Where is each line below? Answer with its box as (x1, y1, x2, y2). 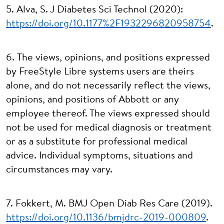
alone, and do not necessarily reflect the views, (6, 81, 210, 91)
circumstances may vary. (6, 165, 112, 175)
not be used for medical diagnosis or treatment (6, 123, 211, 133)
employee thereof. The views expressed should (6, 109, 210, 119)
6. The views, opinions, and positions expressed (6, 53, 210, 63)
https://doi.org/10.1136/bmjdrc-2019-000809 (6, 213, 206, 223)
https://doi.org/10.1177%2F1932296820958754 (6, 19, 211, 29)
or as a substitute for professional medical (6, 137, 187, 147)
